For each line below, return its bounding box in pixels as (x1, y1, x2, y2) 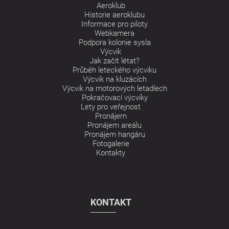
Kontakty (96, 148, 125, 158)
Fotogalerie (92, 139, 129, 149)
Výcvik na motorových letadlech (62, 84, 167, 94)
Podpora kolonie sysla (78, 38, 151, 48)
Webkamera (95, 29, 134, 38)
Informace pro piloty (81, 19, 148, 29)
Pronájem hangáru (84, 130, 145, 140)
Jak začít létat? (89, 56, 140, 66)
